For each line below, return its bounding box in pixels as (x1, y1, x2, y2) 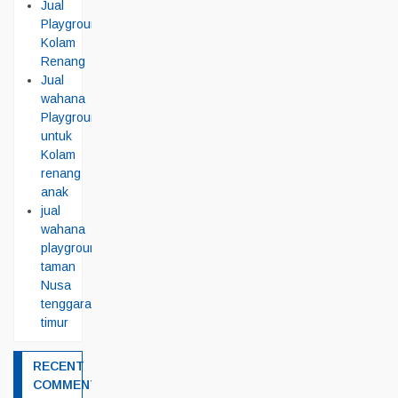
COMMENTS (33, 378, 107, 392)
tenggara (41, 297, 92, 311)
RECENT (33, 359, 84, 373)
